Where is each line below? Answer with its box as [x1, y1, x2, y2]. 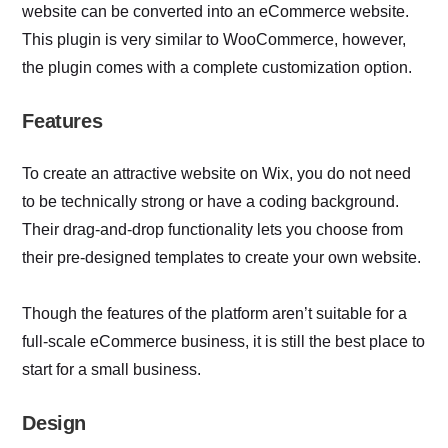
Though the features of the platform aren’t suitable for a [22, 304, 408, 322]
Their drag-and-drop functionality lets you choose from [22, 220, 404, 238]
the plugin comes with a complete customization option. [22, 58, 413, 76]
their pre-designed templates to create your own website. [22, 248, 422, 266]
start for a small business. [22, 360, 202, 378]
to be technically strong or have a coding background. [22, 192, 400, 210]
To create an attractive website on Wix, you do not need [22, 164, 412, 182]
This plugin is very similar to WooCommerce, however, [22, 30, 407, 48]
